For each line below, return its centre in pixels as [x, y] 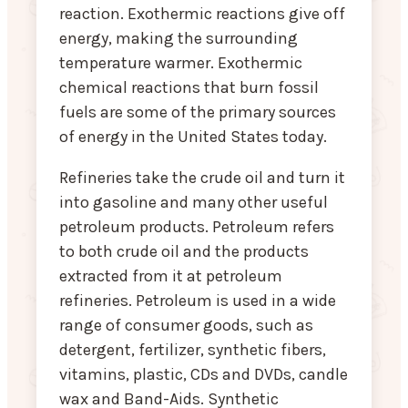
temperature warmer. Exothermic [181, 63]
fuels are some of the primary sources [198, 112]
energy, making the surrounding [178, 39]
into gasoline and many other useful [194, 203]
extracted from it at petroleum [171, 276]
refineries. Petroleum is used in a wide [198, 301]
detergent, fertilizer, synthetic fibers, [193, 350]
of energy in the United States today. [193, 137]
